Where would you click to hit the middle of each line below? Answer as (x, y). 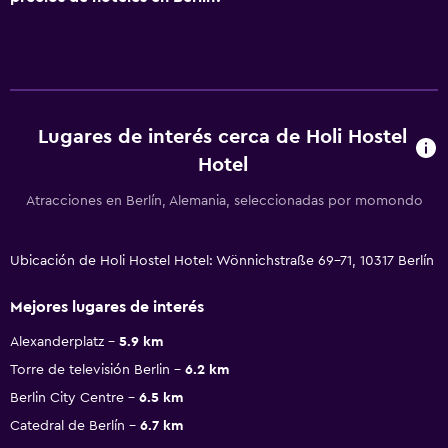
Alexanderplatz (57, 341)
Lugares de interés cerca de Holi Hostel (223, 136)
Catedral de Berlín (67, 425)
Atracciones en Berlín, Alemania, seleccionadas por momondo (224, 200)
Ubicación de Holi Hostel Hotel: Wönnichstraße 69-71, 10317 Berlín (222, 260)
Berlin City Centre (67, 397)
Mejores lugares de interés (107, 306)
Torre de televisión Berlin (90, 369)
